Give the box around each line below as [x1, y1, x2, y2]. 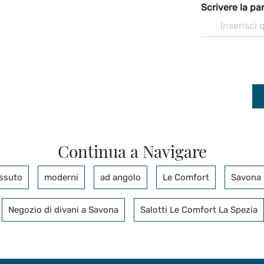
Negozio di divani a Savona [8, 204, 118, 215]
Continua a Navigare [57, 140, 207, 162]
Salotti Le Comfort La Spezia [140, 204, 258, 215]
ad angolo [100, 171, 141, 183]
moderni [44, 171, 78, 183]
